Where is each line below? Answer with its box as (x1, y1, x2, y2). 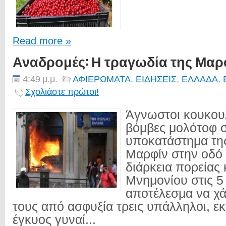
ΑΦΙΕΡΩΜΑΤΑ (73, 74, 131, 84)
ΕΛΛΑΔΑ (182, 74, 218, 84)
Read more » (13, 35, 71, 46)
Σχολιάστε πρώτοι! (25, 86, 99, 97)
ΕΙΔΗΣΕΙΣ (136, 74, 177, 84)
